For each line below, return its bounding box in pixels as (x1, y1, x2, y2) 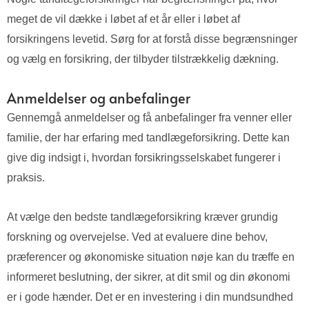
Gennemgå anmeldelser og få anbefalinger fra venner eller (7, 112, 292, 124)
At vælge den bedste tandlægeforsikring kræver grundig (7, 211, 278, 223)
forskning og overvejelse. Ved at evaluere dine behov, (7, 231, 268, 243)
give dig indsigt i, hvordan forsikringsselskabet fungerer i (7, 152, 281, 164)
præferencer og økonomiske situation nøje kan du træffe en (7, 251, 295, 263)
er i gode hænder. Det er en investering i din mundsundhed (7, 291, 293, 303)
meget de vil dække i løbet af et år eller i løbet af (7, 13, 240, 26)
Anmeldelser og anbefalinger (7, 88, 190, 108)
